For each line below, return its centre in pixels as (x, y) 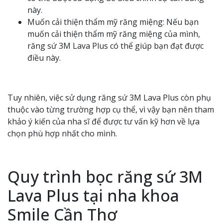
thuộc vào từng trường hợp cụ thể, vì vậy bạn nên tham (111, 110)
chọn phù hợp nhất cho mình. (62, 133)
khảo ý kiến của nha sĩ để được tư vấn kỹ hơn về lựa (104, 121)
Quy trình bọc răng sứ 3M (105, 176)
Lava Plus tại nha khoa (93, 195)
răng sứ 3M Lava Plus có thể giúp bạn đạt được (115, 46)
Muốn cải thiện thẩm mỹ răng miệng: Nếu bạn (113, 22)
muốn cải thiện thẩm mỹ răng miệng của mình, (114, 34)
